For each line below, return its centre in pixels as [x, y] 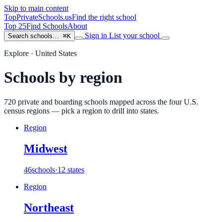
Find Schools [47, 26]
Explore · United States [40, 53]
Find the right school [104, 17]
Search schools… [33, 36]
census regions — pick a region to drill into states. [82, 111]
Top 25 [15, 26]
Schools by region [63, 78]
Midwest [46, 148]
